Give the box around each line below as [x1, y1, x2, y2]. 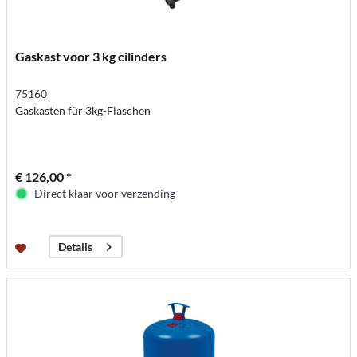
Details [58, 240, 93, 254]
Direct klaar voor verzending [34, 186, 176, 201]
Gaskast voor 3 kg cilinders [15, 49, 167, 65]
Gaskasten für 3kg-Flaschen [15, 104, 151, 118]
